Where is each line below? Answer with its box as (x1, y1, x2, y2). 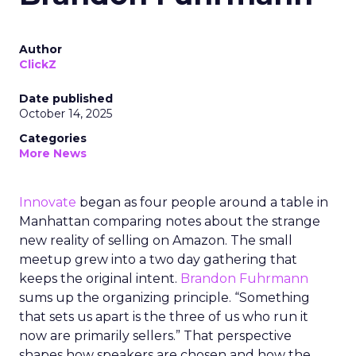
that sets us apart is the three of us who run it (19, 309, 308, 324)
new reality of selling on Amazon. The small (19, 233, 292, 248)
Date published (19, 91, 113, 106)
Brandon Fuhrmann (180, 271, 308, 286)
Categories (19, 131, 87, 145)
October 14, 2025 (19, 106, 112, 121)
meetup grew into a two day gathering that (19, 252, 297, 267)
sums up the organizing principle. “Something (19, 290, 310, 305)
